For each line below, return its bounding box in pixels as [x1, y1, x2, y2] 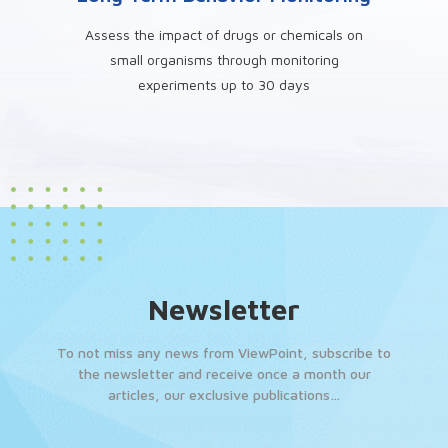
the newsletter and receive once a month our [77, 365, 371, 382]
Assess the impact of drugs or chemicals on [85, 26, 364, 43]
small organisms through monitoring [109, 51, 339, 68]
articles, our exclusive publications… [107, 386, 341, 403]
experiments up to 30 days [138, 76, 311, 93]
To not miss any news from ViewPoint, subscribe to [57, 344, 391, 361]
